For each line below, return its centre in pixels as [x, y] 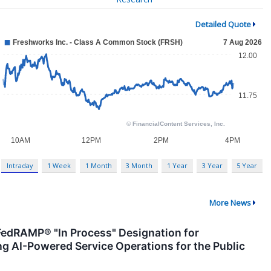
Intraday [20, 166]
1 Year [177, 166]
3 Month [139, 166]
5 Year [247, 166]
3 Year [212, 166]
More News [230, 202]
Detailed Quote [223, 24]
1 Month [98, 166]
